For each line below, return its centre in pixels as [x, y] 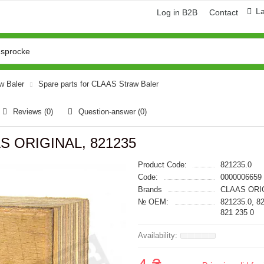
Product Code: [162, 165]
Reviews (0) [33, 112]
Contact [224, 12]
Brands [150, 189]
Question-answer [108, 112]
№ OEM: [153, 202]
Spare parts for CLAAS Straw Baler [98, 84]
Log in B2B [177, 12]
